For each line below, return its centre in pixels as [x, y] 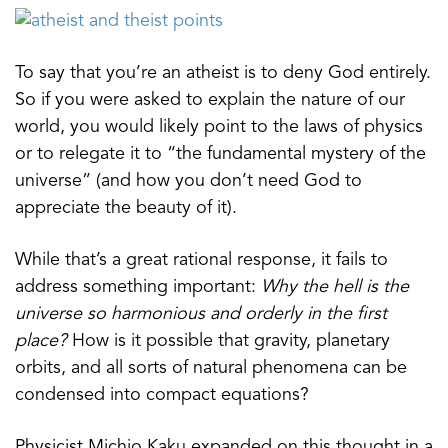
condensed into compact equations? [162, 394]
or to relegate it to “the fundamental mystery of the [220, 153]
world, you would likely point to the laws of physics [219, 126]
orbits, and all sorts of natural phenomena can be [211, 367]
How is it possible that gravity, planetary [228, 340]
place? [41, 340]
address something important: [138, 286]
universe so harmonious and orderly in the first [201, 313]
